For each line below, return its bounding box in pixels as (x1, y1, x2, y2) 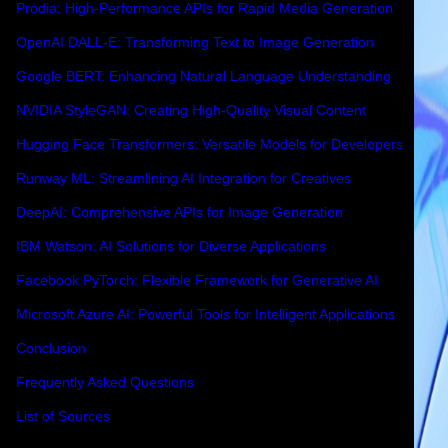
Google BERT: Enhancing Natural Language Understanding (16, 68, 391, 84)
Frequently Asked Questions (16, 374, 194, 390)
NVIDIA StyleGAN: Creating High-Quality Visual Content (16, 102, 366, 118)
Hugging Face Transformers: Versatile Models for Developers (16, 136, 403, 152)
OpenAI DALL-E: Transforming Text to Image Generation (16, 34, 374, 50)
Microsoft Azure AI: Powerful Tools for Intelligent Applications (16, 306, 395, 322)
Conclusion (16, 340, 86, 356)
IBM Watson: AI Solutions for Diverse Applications (16, 238, 326, 254)
